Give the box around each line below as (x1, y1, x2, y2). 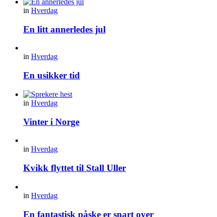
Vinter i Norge (23, 116, 79, 127)
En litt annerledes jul (23, 24, 106, 34)
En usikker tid (23, 70, 80, 81)
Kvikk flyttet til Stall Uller (23, 163, 126, 173)
